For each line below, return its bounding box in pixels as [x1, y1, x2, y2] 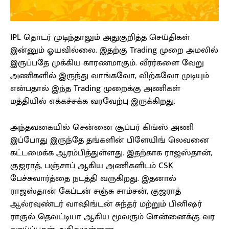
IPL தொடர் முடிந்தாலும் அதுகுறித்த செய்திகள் [10, 30, 190, 45]
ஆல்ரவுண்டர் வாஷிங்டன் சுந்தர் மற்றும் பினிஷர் [10, 197, 202, 212]
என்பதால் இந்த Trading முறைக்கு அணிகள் [10, 81, 180, 96]
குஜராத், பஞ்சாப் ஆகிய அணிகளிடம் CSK [10, 158, 173, 173]
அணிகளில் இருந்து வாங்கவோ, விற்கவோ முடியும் [10, 68, 209, 83]
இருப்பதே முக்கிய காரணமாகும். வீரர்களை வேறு [10, 56, 204, 71]
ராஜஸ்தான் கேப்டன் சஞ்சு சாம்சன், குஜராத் [10, 184, 181, 199]
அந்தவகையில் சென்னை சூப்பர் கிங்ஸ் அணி [10, 120, 194, 135]
